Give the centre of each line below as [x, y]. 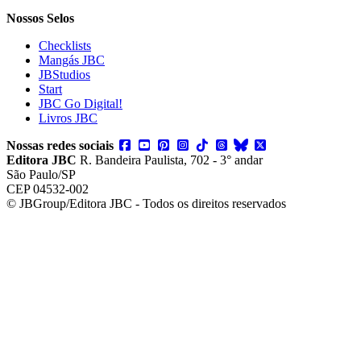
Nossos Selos [40, 18]
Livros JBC [68, 118]
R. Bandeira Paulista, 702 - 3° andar [170, 160]
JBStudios [64, 74]
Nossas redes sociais [60, 145]
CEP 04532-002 [48, 189]
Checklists [65, 45]
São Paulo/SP [41, 174]
